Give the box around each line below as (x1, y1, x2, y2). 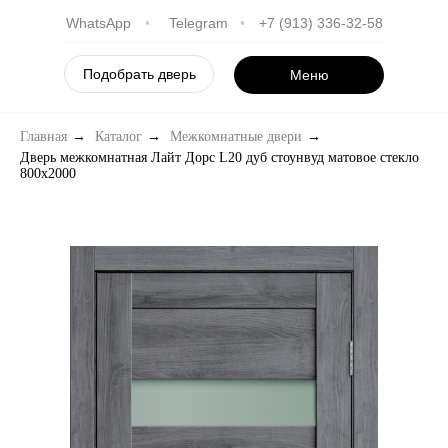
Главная (20, 129, 67, 144)
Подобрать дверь (82, 66, 196, 82)
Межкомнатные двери (170, 129, 302, 144)
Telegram (168, 15, 228, 31)
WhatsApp (65, 15, 131, 31)
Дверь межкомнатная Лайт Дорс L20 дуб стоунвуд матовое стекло (20, 149, 419, 165)
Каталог (95, 129, 142, 144)
